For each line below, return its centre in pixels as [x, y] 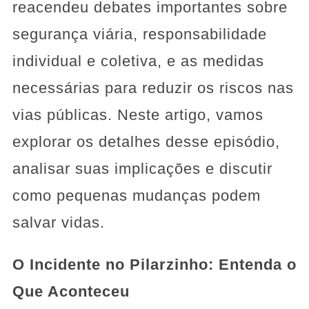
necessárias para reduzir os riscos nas [153, 88]
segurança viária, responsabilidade [139, 34]
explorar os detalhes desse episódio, [146, 141]
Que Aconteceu [71, 291]
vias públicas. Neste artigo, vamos [138, 114]
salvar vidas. [58, 222]
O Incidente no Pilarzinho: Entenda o [154, 264]
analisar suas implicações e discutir [142, 168]
